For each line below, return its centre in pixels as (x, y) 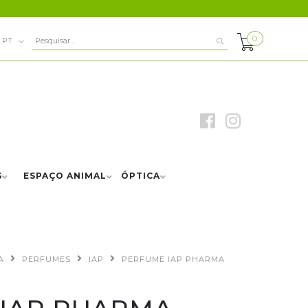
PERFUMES (46, 259)
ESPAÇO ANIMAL (65, 176)
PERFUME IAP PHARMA (173, 259)
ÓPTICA (141, 176)
